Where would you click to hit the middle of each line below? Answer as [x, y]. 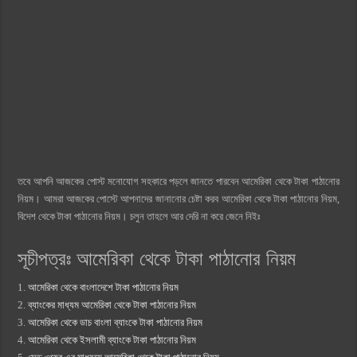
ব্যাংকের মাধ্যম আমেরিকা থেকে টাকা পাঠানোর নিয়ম [112, 305]
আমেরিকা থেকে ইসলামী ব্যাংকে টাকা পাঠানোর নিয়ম [112, 340]
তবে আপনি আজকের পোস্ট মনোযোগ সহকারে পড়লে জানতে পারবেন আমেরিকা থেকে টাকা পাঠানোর [178, 182]
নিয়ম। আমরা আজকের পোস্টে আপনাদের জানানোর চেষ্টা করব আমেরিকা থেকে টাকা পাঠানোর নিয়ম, [178, 199]
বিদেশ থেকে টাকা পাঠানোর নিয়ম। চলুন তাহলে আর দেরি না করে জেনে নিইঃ [140, 217]
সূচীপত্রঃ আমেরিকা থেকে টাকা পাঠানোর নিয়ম [157, 259]
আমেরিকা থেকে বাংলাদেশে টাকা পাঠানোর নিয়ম [104, 288]
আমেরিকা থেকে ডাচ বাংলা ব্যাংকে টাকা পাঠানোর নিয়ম [116, 323]
